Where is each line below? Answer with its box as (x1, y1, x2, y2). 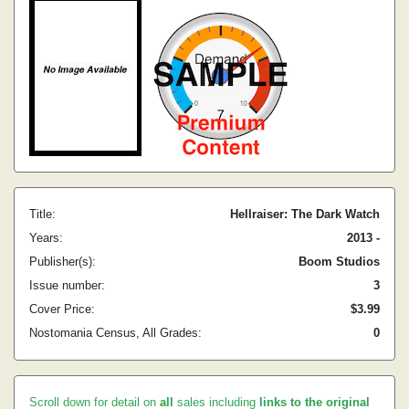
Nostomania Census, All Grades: (29, 326, 202, 340)
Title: (29, 207, 56, 221)
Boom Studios (299, 255, 380, 268)
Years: (29, 231, 63, 245)
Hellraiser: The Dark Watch (230, 207, 380, 221)
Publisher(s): (29, 255, 96, 268)
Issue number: (29, 278, 105, 292)
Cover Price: (29, 302, 95, 316)
